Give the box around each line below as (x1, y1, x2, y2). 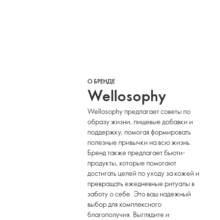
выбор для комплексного (87, 199, 162, 209)
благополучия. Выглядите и (87, 210, 170, 219)
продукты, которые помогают (87, 158, 177, 167)
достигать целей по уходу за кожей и (87, 168, 200, 178)
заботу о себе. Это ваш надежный (87, 189, 192, 198)
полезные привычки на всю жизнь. (87, 137, 192, 147)
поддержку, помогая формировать (87, 127, 192, 137)
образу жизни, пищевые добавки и (87, 117, 193, 126)
